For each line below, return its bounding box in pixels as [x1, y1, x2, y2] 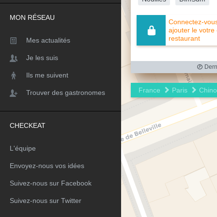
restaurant [169, 34, 200, 42]
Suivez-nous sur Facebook [10, 179, 92, 187]
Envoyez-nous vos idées [10, 162, 84, 170]
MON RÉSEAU [10, 14, 55, 21]
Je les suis [26, 54, 58, 62]
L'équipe [10, 144, 36, 152]
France [139, 86, 160, 94]
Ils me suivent [26, 71, 68, 79]
